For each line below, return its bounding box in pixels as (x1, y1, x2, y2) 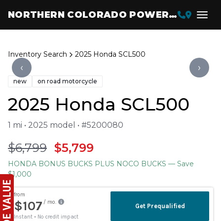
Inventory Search (8, 50, 67, 59)
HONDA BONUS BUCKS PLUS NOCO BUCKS (8, 159, 166, 168)
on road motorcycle (37, 77, 97, 85)
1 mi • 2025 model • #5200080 (8, 120, 123, 130)
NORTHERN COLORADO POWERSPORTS (169, 9, 178, 20)
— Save (166, 159, 194, 168)
